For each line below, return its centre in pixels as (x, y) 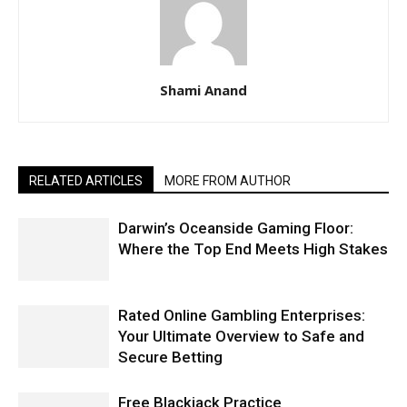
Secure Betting (170, 357)
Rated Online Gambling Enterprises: (242, 316)
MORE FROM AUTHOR (228, 181)
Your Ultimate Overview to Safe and (241, 337)
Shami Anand (203, 90)
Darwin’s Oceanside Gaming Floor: (236, 228)
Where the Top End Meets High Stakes (253, 249)
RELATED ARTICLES (86, 181)
